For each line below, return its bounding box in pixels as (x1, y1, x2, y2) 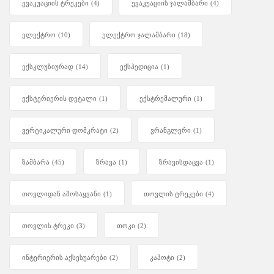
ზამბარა (22, 158, 50, 166)
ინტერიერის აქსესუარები (22, 254, 107, 262)
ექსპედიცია (120, 63, 158, 71)
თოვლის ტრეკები (144, 190, 203, 198)
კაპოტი (150, 254, 174, 262)
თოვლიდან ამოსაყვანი (22, 190, 101, 198)
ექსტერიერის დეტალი (22, 95, 97, 103)
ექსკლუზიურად (22, 63, 73, 71)
